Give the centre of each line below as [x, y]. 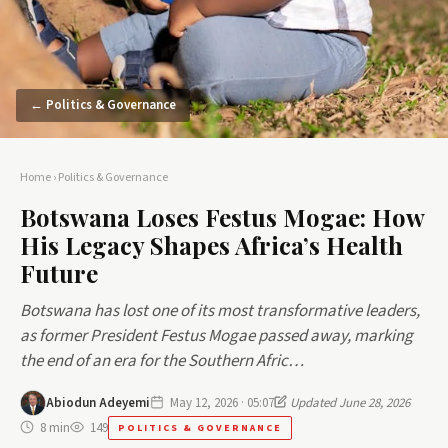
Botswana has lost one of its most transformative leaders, [220, 311]
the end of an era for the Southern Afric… [162, 361]
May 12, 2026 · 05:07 [222, 402]
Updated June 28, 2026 [348, 402]
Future [59, 273]
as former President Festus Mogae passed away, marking [216, 336]
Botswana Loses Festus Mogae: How [222, 217]
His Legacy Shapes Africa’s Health [211, 245]
